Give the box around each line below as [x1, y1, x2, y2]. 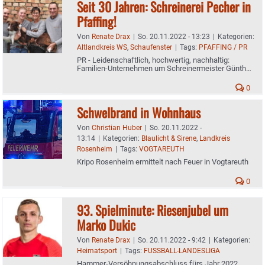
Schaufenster [130, 43, 172, 51]
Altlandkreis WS [77, 43, 127, 51]
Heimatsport [77, 246, 117, 255]
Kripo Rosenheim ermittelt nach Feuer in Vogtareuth [77, 157, 248, 166]
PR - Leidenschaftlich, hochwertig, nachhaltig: [77, 55, 230, 64]
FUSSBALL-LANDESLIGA [144, 246, 220, 255]
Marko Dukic [77, 215, 135, 234]
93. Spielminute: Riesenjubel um [77, 200, 228, 219]
